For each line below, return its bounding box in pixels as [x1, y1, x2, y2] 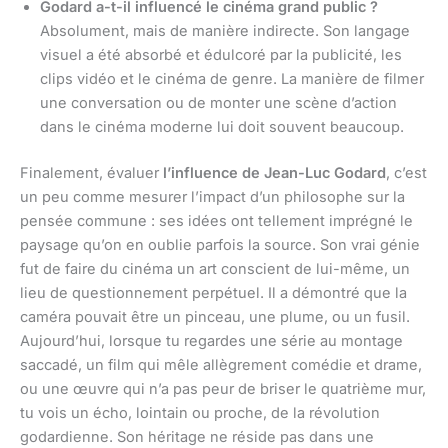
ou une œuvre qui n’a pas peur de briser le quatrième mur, [20, 379, 426, 398]
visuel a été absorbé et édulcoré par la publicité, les [40, 46, 402, 65]
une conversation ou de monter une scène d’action [40, 94, 397, 113]
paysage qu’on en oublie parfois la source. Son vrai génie [20, 235, 420, 254]
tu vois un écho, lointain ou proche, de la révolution [20, 403, 380, 422]
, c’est [386, 163, 427, 182]
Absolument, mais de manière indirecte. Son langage [40, 22, 410, 41]
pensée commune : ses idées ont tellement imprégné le [20, 211, 413, 230]
